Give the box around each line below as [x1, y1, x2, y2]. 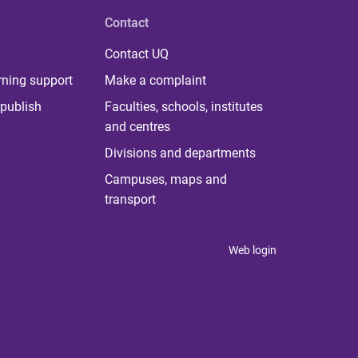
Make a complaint [104, 73, 206, 88]
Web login [229, 244, 276, 257]
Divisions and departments [104, 145, 256, 161]
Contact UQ [104, 46, 169, 62]
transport [104, 192, 156, 207]
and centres [104, 119, 170, 134]
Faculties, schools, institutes [104, 99, 263, 114]
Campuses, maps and [104, 172, 227, 187]
